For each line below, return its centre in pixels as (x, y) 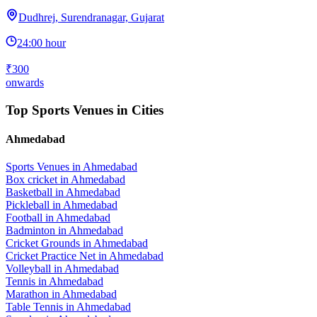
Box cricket (31, 180)
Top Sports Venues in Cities (85, 110)
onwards (25, 83)
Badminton (30, 231)
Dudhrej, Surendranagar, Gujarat (91, 18)
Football (24, 218)
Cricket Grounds (43, 243)
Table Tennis (34, 307)
